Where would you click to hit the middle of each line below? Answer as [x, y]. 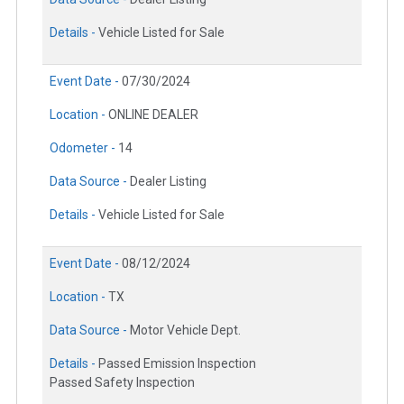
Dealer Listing [168, 182]
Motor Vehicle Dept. [185, 331]
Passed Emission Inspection [177, 364]
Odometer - [84, 148]
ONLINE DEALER [153, 115]
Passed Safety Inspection [122, 383]
